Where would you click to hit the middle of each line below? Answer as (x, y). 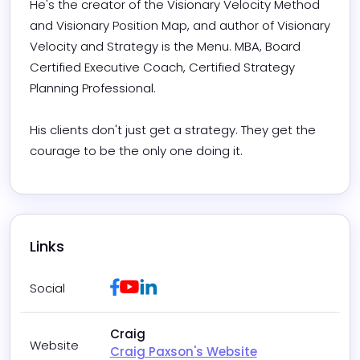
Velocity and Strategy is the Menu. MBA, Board (165, 47)
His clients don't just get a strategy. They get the (173, 130)
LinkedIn (178, 285)
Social (47, 288)
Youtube (161, 285)
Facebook (146, 285)
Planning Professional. (93, 88)
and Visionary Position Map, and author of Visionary (180, 26)
